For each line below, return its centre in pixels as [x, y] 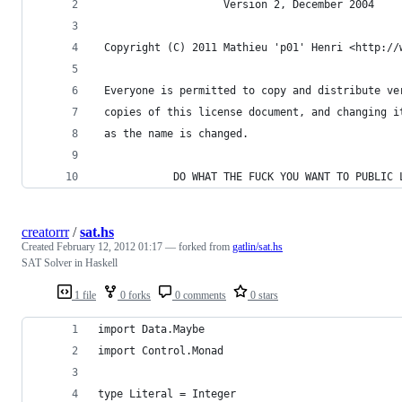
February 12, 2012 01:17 [109, 246]
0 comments [199, 295]
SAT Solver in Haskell [70, 262]
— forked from [199, 246]
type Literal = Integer [167, 393]
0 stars [263, 295]
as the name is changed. [173, 133]
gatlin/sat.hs [258, 246]
